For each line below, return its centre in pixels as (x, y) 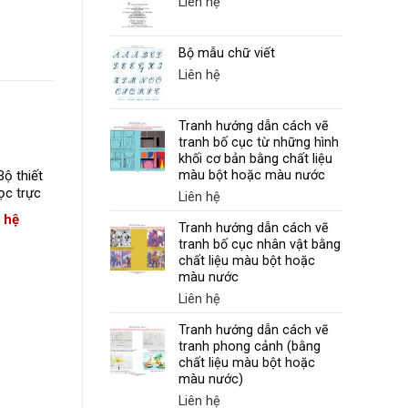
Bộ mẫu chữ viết (227, 54)
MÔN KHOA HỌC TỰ (146, 176)
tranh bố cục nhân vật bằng (260, 245)
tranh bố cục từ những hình (259, 143)
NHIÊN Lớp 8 (146, 194)
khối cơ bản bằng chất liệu (255, 159)
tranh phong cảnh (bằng (250, 347)
